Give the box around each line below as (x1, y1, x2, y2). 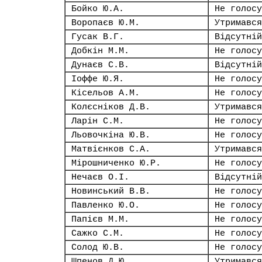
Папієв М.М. (71, 215, 129, 224)
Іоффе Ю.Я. (71, 74, 124, 84)
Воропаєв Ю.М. (71, 18, 140, 27)
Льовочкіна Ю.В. (71, 130, 150, 140)
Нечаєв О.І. (71, 173, 129, 182)
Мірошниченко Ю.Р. (71, 158, 161, 168)
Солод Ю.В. (71, 243, 124, 252)
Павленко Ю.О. (71, 201, 140, 210)
